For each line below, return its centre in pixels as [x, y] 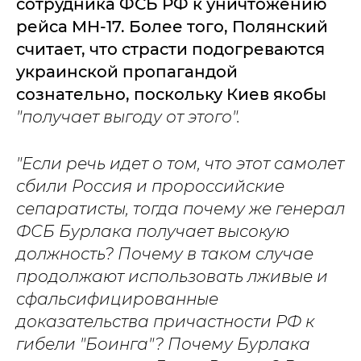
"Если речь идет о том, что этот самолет [180, 164]
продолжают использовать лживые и [172, 276]
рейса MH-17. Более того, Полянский [172, 27]
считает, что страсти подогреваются [170, 49]
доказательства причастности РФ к [165, 322]
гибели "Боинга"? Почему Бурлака [163, 344]
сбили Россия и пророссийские [150, 186]
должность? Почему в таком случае [165, 254]
